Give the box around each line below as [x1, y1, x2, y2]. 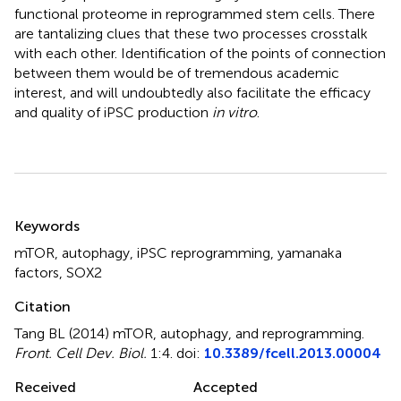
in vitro [212, 103, 257, 121]
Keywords [14, 217, 80, 235]
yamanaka [277, 243, 342, 261]
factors [14, 263, 59, 281]
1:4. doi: [147, 344, 204, 362]
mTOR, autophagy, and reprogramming [113, 324, 362, 342]
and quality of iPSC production [14, 103, 212, 121]
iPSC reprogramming [137, 243, 270, 261]
